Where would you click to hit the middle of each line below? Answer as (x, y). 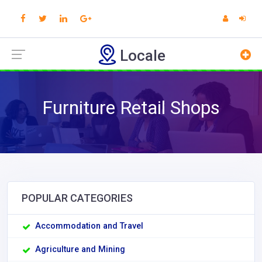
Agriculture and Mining (80, 249)
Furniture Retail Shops (131, 108)
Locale (142, 56)
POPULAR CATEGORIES (77, 198)
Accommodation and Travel (89, 226)
